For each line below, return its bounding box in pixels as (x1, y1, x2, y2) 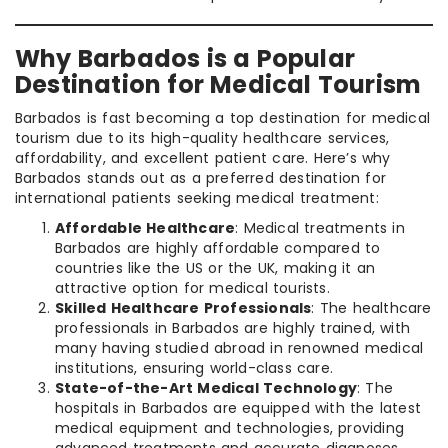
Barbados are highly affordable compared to (55, 238, 381, 259)
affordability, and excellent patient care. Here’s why (15, 148, 391, 169)
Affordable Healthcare (55, 218, 236, 239)
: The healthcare (311, 298, 432, 319)
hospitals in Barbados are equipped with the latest (55, 398, 422, 419)
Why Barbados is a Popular (15, 42, 356, 76)
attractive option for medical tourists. (55, 278, 330, 299)
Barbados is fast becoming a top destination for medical (15, 108, 431, 129)
